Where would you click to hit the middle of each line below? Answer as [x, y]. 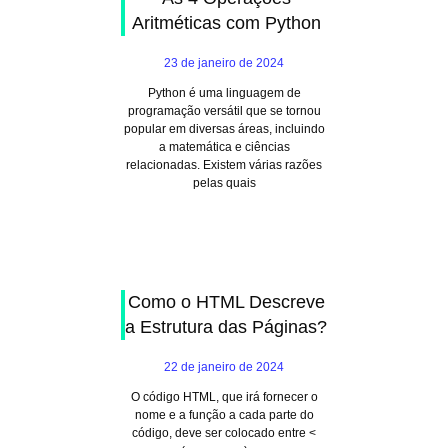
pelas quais [224, 183]
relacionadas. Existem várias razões [224, 165]
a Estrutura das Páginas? [226, 327]
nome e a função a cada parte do [224, 415]
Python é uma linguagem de [224, 93]
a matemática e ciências [224, 147]
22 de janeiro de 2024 [224, 367]
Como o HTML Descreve [226, 302]
